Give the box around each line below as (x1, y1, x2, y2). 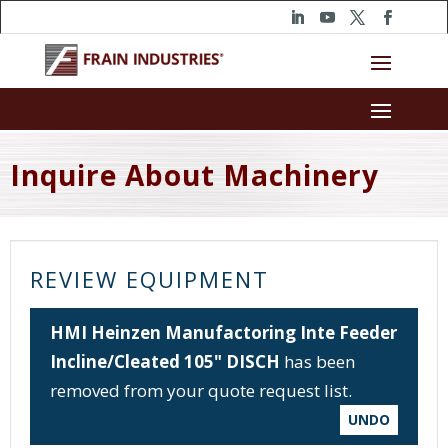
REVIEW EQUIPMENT (30, 264, 269, 295)
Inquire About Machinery (10, 156, 379, 195)
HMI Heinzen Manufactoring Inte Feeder (50, 321, 397, 345)
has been (280, 350, 355, 374)
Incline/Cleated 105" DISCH (50, 350, 280, 374)
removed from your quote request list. (50, 379, 352, 403)
